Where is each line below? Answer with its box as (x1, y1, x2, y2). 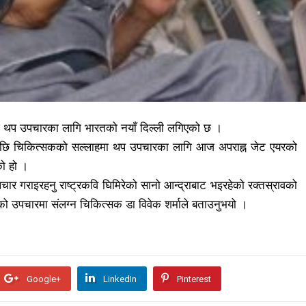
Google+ (27, 273, 61, 284)
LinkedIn (103, 273, 137, 284)
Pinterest (177, 273, 211, 284)
